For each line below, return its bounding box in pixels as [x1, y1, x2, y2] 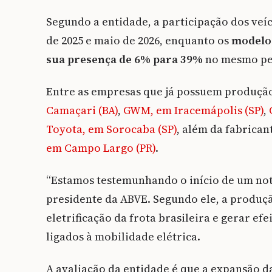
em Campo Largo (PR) [46, 140, 155, 156]
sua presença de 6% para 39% [46, 52, 203, 67]
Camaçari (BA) [46, 103, 118, 118]
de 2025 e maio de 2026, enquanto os [46, 33, 231, 49]
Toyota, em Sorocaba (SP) [46, 121, 177, 137]
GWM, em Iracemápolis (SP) [123, 103, 263, 118]
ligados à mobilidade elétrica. [46, 229, 200, 245]
